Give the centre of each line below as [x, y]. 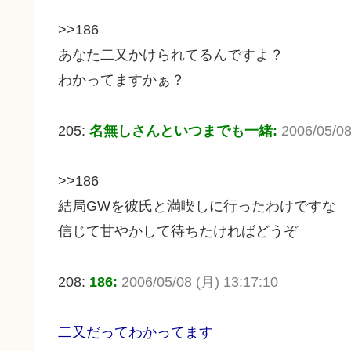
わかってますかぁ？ [121, 80]
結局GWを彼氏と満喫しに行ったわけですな [197, 206]
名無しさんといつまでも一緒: [185, 130]
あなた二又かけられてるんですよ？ [171, 55]
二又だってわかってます [136, 333]
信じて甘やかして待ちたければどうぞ [178, 232]
